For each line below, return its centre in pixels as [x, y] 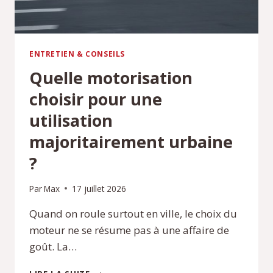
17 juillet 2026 [99, 188]
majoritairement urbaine [131, 142]
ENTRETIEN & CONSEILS [77, 54]
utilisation [71, 121]
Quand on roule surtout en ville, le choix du [133, 213]
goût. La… [53, 246]
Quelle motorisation [111, 78]
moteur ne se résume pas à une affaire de [129, 230]
